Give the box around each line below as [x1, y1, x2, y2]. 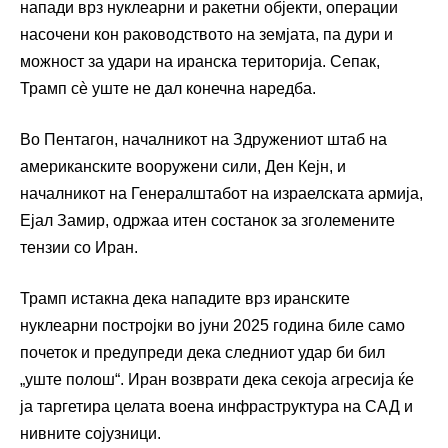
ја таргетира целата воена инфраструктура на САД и [20, 398, 413, 416]
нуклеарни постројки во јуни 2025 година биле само [20, 317, 405, 335]
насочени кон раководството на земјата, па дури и [20, 26, 393, 44]
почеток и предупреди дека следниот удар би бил [20, 344, 385, 362]
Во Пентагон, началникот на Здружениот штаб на [20, 131, 387, 149]
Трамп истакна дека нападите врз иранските [20, 290, 350, 308]
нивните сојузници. [20, 425, 161, 443]
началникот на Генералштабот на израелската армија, [20, 185, 423, 203]
